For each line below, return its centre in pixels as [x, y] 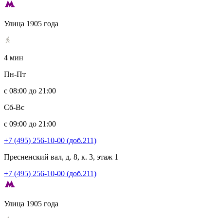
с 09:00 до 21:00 [30, 124]
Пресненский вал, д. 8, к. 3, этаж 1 [61, 157]
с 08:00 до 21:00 [30, 91]
